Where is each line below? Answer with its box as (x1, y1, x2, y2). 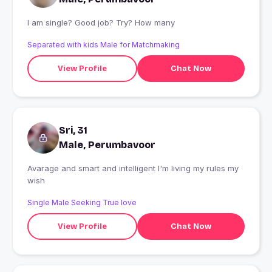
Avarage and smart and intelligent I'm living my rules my (27, 163, 239, 174)
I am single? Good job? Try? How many (135, 18, 175, 28)
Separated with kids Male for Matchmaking (27, 40, 180, 50)
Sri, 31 (59, 124, 87, 137)
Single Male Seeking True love (27, 198, 137, 208)
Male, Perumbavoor (59, 139, 155, 151)
